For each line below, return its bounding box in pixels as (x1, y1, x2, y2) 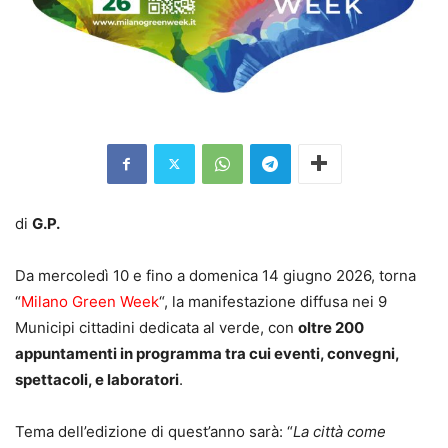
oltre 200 (298, 317, 364, 337)
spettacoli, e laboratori (15, 369, 179, 389)
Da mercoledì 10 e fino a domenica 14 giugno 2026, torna (15, 265, 416, 285)
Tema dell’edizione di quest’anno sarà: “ (15, 421, 293, 441)
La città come (293, 421, 386, 441)
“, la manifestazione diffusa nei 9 (159, 291, 387, 311)
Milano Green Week (21, 291, 159, 311)
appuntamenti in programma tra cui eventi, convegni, (15, 343, 399, 363)
